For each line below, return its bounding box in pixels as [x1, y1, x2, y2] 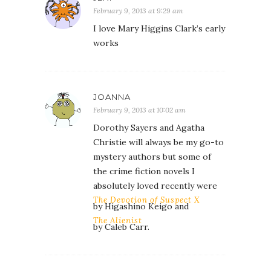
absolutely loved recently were [93, 180, 217, 191]
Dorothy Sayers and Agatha [93, 122, 204, 133]
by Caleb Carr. [93, 221, 149, 232]
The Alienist [93, 215, 142, 226]
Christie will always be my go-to [93, 137, 224, 148]
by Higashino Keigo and [93, 201, 189, 212]
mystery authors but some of [93, 151, 211, 162]
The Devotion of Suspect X [93, 195, 200, 205]
